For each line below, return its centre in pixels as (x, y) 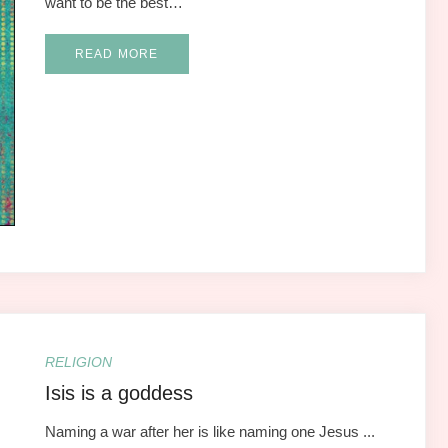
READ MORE (116, 53)
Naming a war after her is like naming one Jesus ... (209, 431)
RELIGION (78, 361)
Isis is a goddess (118, 392)
